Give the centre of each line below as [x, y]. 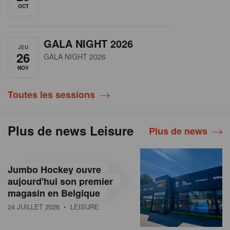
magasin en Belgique [54, 193]
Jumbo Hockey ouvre [54, 169]
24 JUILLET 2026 [34, 206]
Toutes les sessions [51, 94]
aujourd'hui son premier [60, 181]
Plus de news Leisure [71, 130]
